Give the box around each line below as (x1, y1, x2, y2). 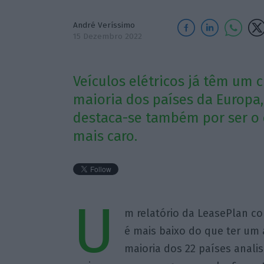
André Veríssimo (72, 20, 135, 30)
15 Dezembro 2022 (72, 31, 142, 41)
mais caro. (72, 128, 137, 145)
